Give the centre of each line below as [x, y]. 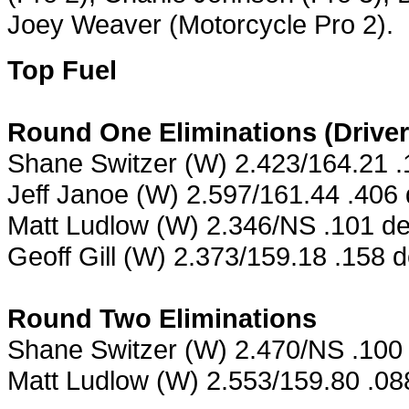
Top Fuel [62, 69]
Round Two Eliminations [162, 318]
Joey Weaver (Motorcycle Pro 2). [200, 24]
